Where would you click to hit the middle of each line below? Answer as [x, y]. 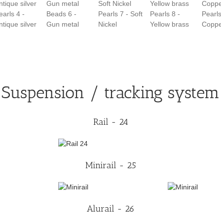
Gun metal [63, 24]
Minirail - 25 [110, 165]
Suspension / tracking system [110, 93]
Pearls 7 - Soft [120, 14]
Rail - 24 [110, 122]
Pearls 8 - [165, 14]
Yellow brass [169, 24]
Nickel [108, 24]
